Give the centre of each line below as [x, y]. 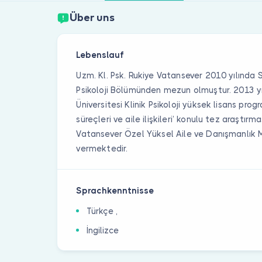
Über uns [92, 18]
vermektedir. [102, 148]
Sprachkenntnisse [115, 190]
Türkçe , [102, 211]
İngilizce [103, 230]
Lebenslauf [100, 55]
